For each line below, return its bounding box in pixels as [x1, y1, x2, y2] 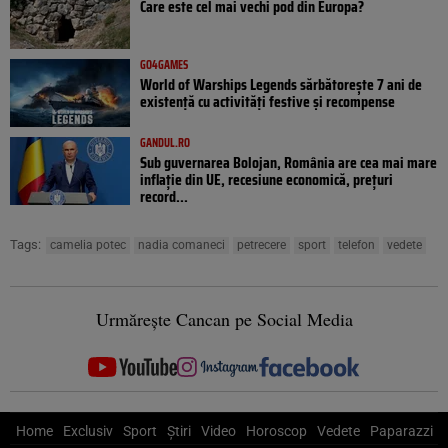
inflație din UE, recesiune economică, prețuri [140, 166, 393, 192]
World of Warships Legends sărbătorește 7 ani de [140, 71, 422, 97]
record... [140, 183, 188, 209]
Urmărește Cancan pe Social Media [95, 306, 353, 331]
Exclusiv [62, 422, 113, 439]
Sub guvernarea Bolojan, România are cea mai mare [140, 149, 437, 175]
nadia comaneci [138, 237, 225, 252]
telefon [338, 237, 375, 252]
